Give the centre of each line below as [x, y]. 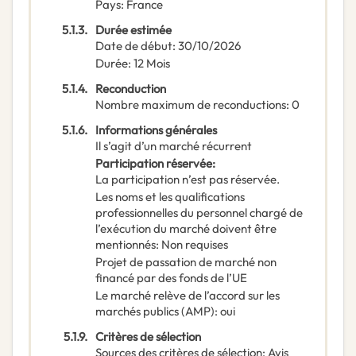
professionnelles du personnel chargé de [199, 213]
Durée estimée [133, 30]
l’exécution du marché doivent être [186, 229]
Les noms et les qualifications [170, 197]
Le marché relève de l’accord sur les [188, 296]
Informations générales [156, 130]
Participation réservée [154, 164]
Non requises [195, 245]
